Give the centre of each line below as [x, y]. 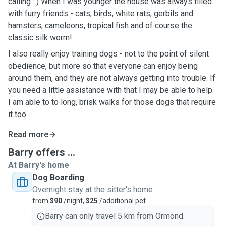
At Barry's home [39, 165]
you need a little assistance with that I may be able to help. [111, 90]
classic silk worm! [40, 38]
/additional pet [122, 201]
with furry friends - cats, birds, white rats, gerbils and [101, 13]
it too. [18, 114]
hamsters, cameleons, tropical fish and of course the [100, 25]
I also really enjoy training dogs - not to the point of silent [108, 54]
